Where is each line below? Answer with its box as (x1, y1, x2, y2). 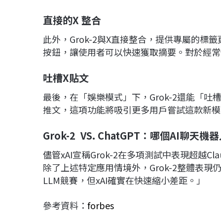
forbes (87, 199, 114, 212)
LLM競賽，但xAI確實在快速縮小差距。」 (43, 174, 205, 187)
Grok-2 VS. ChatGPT (43, 128, 140, 143)
